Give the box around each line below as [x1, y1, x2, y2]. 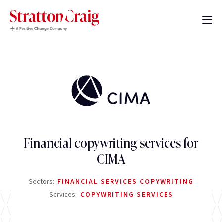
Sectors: [28, 177, 55, 186]
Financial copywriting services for [24, 136, 198, 151]
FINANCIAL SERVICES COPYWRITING [57, 177, 194, 186]
